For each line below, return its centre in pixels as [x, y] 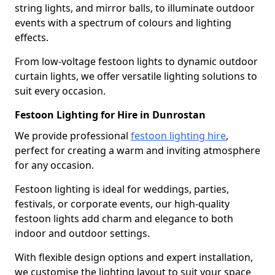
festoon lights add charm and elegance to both [124, 218]
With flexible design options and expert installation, [134, 257]
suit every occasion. [60, 91]
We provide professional [73, 135]
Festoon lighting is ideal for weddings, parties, [122, 189]
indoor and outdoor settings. [82, 233]
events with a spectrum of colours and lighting [123, 22]
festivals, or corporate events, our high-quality [122, 203]
